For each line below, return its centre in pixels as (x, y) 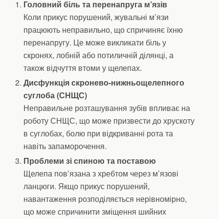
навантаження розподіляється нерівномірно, (105, 199)
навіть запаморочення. (65, 146)
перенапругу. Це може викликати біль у (95, 42)
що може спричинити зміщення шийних (95, 212)
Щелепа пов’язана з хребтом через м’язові (101, 174)
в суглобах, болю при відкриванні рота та (99, 133)
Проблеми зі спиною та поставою (90, 161)
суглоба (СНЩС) (55, 95)
